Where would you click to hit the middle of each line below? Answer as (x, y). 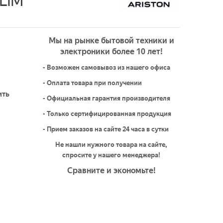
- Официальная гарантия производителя (107, 99)
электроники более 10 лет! (111, 52)
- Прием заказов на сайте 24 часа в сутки (106, 129)
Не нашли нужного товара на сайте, (111, 145)
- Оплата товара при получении (93, 83)
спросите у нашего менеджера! (111, 155)
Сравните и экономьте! (111, 171)
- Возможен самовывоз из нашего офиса (107, 68)
